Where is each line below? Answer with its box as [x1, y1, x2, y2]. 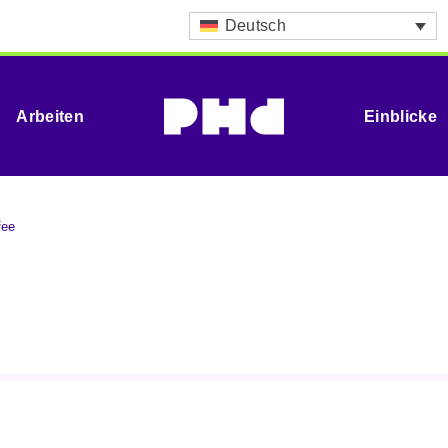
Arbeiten [16, 107, 84, 125]
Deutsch [224, 17, 286, 35]
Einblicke [364, 107, 437, 125]
